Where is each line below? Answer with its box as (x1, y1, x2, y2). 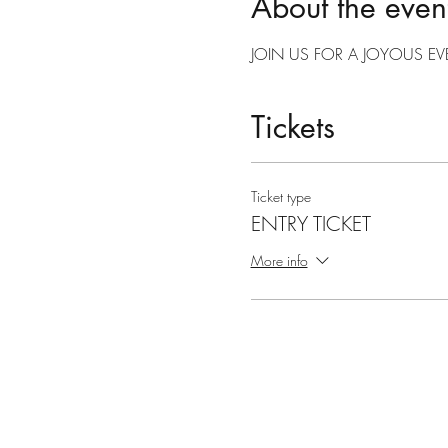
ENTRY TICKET (250, 210, 371, 237)
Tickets (250, 107, 335, 147)
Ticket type (250, 187, 311, 206)
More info (250, 250, 308, 270)
